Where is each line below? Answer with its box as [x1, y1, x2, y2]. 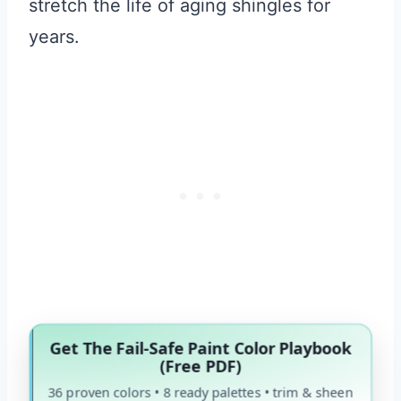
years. [29, 25, 80, 47]
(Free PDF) [159, 354, 242, 377]
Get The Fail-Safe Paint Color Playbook [49, 337, 352, 359]
